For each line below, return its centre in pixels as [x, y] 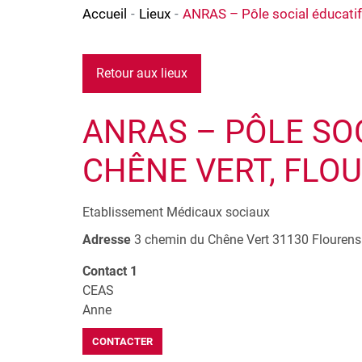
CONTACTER [122, 342]
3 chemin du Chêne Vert [202, 240]
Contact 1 [110, 271]
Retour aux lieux [142, 74]
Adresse [107, 240]
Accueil [105, 13]
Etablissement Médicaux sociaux [176, 213]
